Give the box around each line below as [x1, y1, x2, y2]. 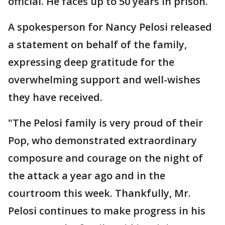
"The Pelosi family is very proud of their [8, 116, 203, 130]
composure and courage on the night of [8, 151, 203, 165]
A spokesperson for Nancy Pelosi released [8, 20, 212, 34]
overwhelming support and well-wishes [8, 73, 200, 86]
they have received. [8, 90, 102, 104]
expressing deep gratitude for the [8, 55, 174, 69]
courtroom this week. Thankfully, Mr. [8, 186, 191, 200]
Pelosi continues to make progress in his [8, 204, 205, 217]
